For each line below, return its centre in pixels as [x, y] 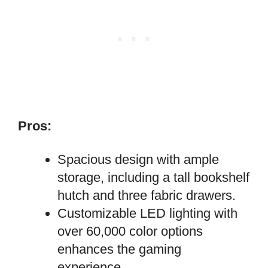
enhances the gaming [119, 249]
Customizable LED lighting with [147, 214]
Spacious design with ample [138, 160]
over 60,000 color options [130, 232]
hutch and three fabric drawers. [147, 196]
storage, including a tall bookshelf [153, 178]
